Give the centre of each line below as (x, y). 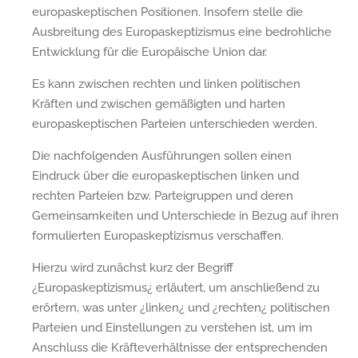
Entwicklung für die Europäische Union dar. (149, 52)
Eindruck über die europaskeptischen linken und (165, 175)
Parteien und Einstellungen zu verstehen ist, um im (172, 327)
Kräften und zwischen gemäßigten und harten (159, 103)
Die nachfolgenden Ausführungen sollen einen (162, 155)
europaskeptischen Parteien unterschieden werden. (175, 123)
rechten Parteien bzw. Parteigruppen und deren (163, 195)
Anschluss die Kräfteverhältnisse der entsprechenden (180, 347)
